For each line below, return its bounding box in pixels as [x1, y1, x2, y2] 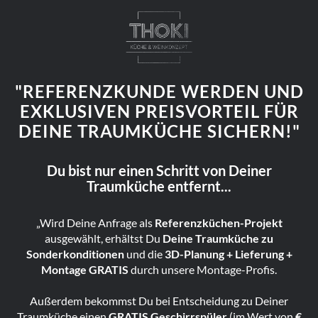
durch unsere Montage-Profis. [131, 263, 277, 277]
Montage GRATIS [41, 263, 131, 277]
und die [124, 247, 163, 261]
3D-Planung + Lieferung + [162, 247, 292, 261]
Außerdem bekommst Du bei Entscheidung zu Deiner [30, 294, 288, 308]
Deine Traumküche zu [163, 231, 273, 246]
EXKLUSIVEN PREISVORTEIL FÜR [19, 101, 299, 122]
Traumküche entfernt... [87, 177, 231, 195]
